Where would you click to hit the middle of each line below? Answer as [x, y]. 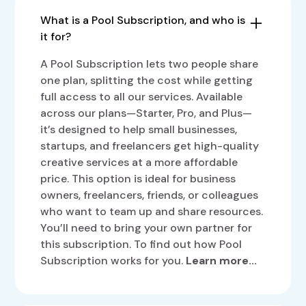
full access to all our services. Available [142, 97]
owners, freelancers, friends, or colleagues [150, 195]
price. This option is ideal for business [138, 179]
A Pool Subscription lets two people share [150, 64]
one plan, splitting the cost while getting [147, 81]
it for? [56, 37]
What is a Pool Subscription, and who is [143, 20]
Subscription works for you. [113, 261]
